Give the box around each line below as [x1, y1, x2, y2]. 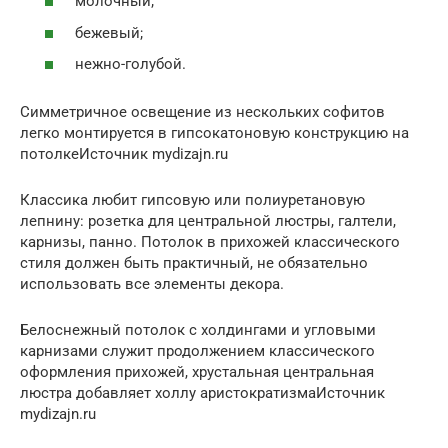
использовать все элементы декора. [20, 275, 284, 294]
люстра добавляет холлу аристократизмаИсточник [20, 384, 385, 403]
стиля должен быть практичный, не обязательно [20, 254, 368, 273]
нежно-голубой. [75, 55, 186, 74]
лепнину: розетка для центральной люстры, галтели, [20, 212, 396, 231]
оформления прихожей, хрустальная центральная [20, 363, 374, 382]
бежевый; [75, 23, 143, 42]
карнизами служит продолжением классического [20, 342, 375, 361]
